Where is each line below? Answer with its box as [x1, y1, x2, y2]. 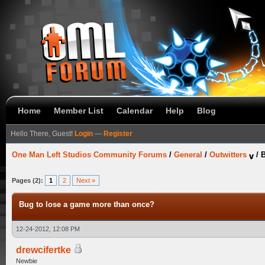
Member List [54, 106, 104, 115]
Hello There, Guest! [11, 130, 75, 137]
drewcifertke [16, 245, 71, 255]
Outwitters [209, 150, 247, 159]
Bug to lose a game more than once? [19, 200, 154, 209]
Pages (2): [12, 177, 43, 184]
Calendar [117, 106, 153, 115]
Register [104, 130, 132, 137]
